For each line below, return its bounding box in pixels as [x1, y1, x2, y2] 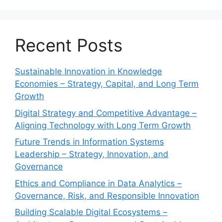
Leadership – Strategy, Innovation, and [15, 149, 168, 160]
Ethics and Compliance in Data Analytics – [15, 178, 182, 188]
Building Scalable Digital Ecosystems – [15, 207, 167, 218]
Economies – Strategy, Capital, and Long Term [15, 79, 199, 89]
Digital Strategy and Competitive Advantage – [15, 108, 197, 118]
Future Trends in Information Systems [15, 137, 164, 147]
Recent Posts [15, 35, 122, 56]
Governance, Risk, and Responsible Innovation [15, 190, 199, 201]
